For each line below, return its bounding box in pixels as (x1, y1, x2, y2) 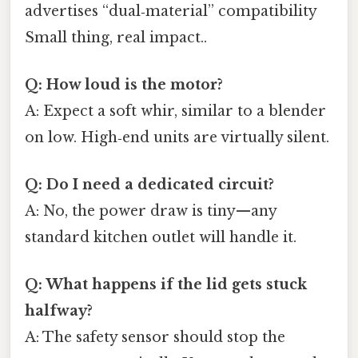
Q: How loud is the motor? (25, 75, 223, 93)
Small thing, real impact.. (25, 28, 207, 46)
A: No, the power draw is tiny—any (25, 202, 276, 221)
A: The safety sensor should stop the (25, 328, 285, 347)
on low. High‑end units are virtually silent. (25, 128, 329, 146)
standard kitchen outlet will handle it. (25, 229, 296, 247)
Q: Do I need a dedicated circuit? (25, 176, 274, 194)
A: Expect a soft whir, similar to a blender (25, 101, 326, 120)
